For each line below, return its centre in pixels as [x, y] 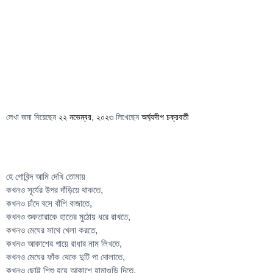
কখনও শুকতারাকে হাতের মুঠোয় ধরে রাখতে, [68, 217]
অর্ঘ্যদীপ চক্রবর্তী [165, 117]
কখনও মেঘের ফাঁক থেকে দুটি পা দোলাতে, [66, 257]
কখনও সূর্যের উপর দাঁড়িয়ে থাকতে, [55, 190]
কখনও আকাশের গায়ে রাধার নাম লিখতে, [64, 243]
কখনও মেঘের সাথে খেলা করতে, [52, 230]
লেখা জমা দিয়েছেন [32, 117]
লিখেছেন [127, 117]
